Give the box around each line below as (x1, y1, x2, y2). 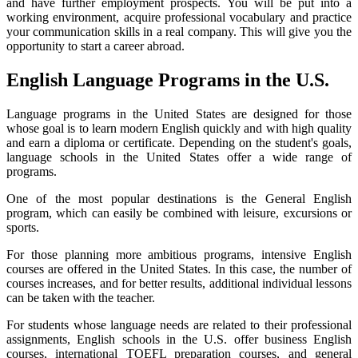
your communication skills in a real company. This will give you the (6, 24, 352, 38)
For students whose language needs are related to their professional (6, 317, 352, 332)
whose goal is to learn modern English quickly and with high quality (6, 121, 352, 135)
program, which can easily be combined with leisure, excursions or (6, 205, 352, 220)
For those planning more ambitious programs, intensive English (6, 247, 352, 261)
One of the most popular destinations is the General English (6, 191, 352, 205)
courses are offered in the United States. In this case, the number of (6, 261, 352, 276)
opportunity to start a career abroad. (6, 38, 185, 53)
